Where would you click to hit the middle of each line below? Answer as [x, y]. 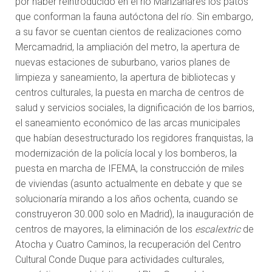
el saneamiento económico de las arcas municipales [128, 123]
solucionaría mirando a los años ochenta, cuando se [127, 199]
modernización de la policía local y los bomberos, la [126, 154]
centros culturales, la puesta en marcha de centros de [130, 93]
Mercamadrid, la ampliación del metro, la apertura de [127, 47]
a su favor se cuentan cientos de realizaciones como [128, 32]
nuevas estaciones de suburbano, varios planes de [123, 63]
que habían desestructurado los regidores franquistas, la [134, 138]
